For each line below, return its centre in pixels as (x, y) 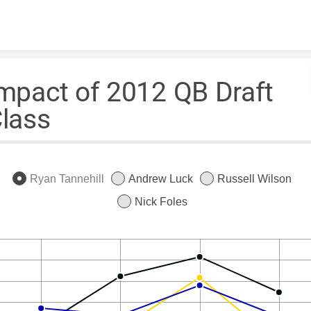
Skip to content (155, 12)
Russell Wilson (254, 179)
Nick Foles (161, 202)
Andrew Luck (161, 179)
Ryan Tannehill (67, 179)
